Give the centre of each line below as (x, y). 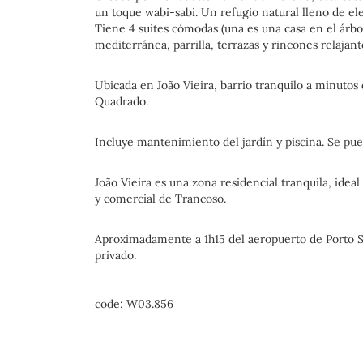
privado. (115, 255)
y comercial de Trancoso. (160, 199)
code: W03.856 (134, 304)
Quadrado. (122, 101)
